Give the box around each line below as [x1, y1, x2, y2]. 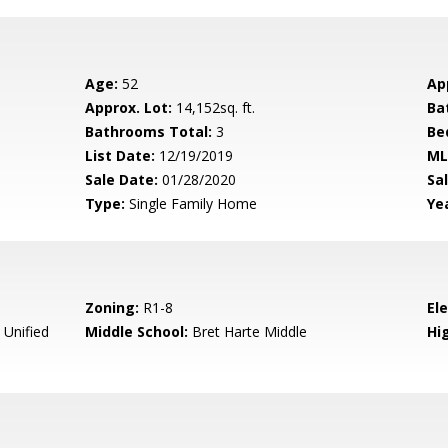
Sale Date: [85, 170, 159, 189]
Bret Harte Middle [188, 322, 308, 341]
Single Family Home [125, 194, 258, 213]
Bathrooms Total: [85, 122, 213, 141]
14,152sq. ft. [172, 98, 256, 117]
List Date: [85, 146, 156, 165]
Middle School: [85, 322, 189, 341]
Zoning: [85, 298, 140, 317]
